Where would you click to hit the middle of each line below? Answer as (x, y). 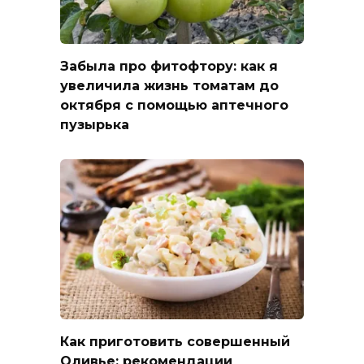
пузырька (95, 124)
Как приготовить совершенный (175, 341)
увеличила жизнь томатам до (169, 85)
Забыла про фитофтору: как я (169, 66)
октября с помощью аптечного (174, 105)
